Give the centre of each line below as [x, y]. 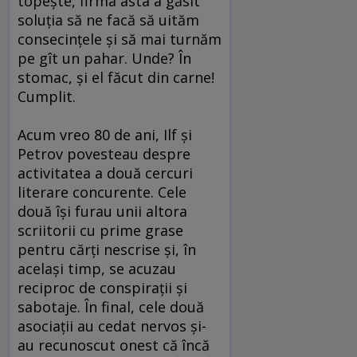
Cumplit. [47, 97]
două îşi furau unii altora [102, 212]
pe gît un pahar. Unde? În [104, 59]
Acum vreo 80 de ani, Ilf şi [105, 135]
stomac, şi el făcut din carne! [116, 78]
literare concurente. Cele [102, 192]
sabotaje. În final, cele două [111, 307]
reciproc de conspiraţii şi [102, 288]
